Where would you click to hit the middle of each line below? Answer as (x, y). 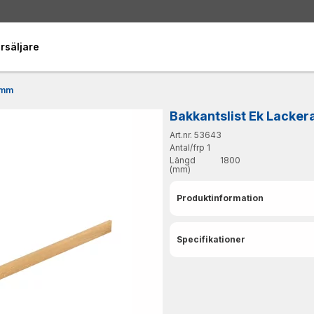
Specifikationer (211, 239)
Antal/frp (187, 147)
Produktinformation (220, 198)
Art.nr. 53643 (196, 135)
